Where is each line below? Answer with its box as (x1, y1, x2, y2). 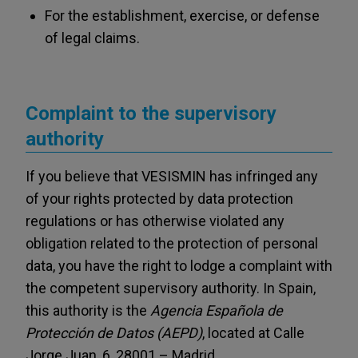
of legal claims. (45, 30, 140, 46)
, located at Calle (202, 324, 304, 341)
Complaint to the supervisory (26, 102, 276, 125)
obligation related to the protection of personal (26, 235, 318, 252)
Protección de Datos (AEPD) (26, 324, 202, 341)
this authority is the (26, 302, 150, 319)
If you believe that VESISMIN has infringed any (26, 168, 318, 185)
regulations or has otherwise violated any (26, 213, 284, 229)
